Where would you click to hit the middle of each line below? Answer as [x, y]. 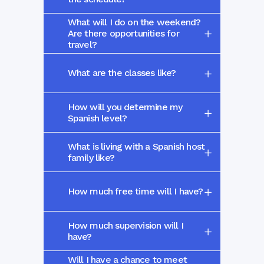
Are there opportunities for [123, 33]
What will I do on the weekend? [134, 22]
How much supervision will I [125, 225]
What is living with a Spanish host [136, 146]
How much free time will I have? [135, 191]
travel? [82, 44]
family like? [91, 157]
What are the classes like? [122, 72]
